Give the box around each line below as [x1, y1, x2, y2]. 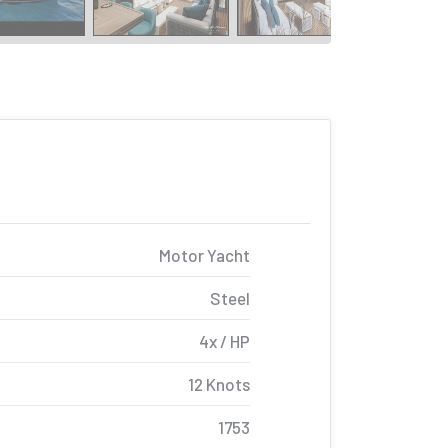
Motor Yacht [159, 245, 250, 265]
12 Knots [188, 374, 250, 394]
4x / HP [199, 331, 250, 351]
